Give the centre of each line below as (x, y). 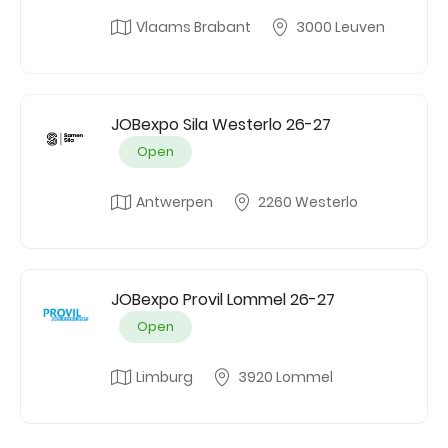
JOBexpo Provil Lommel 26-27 (223, 299)
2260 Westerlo (308, 202)
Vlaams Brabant (193, 27)
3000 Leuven (340, 27)
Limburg (164, 377)
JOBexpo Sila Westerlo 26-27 (221, 124)
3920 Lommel (285, 377)
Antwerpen (174, 202)
